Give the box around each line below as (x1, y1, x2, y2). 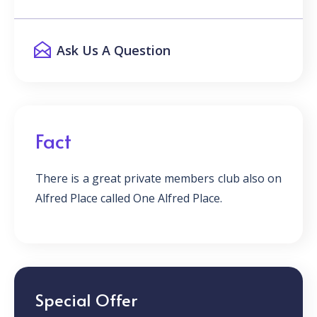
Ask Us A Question (57, 42, 171, 59)
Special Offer (35, 288, 137, 311)
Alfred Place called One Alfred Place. (35, 190, 222, 206)
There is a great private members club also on (35, 171, 282, 186)
